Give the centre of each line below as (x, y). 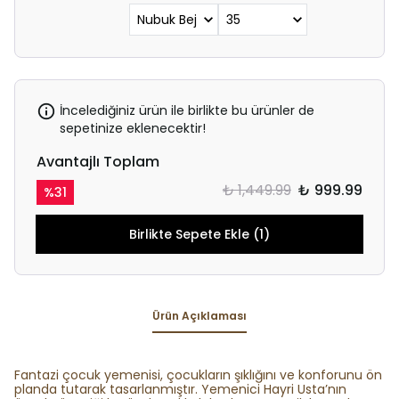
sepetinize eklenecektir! (133, 128)
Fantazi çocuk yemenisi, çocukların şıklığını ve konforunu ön (198, 375)
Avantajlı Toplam (98, 162)
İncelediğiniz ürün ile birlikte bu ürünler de (187, 110)
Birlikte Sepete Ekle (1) (199, 234)
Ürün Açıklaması (199, 316)
